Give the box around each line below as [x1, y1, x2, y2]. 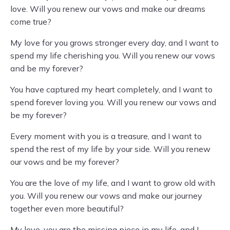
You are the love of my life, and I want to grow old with [10, 178, 215, 188]
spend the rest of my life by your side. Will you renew [10, 144, 210, 154]
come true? [10, 16, 51, 27]
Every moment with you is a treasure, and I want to [10, 131, 202, 141]
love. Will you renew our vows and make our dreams [10, 4, 205, 14]
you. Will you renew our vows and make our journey [10, 190, 202, 201]
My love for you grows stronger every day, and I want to [10, 37, 219, 48]
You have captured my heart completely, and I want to [10, 84, 213, 94]
